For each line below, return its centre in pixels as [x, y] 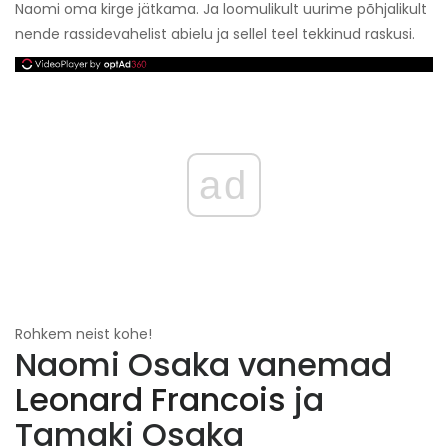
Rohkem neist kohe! [83, 334]
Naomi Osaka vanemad [203, 365]
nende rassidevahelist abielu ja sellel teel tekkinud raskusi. [215, 34]
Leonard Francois [150, 400]
